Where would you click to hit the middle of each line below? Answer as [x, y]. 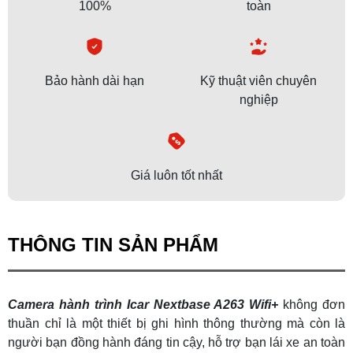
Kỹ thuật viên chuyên [258, 81]
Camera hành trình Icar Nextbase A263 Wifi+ [143, 304]
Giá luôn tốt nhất [176, 175]
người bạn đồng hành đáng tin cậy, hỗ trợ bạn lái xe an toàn [176, 342]
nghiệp [258, 100]
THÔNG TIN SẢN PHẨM [113, 244]
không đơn [314, 304]
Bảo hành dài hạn [95, 81]
